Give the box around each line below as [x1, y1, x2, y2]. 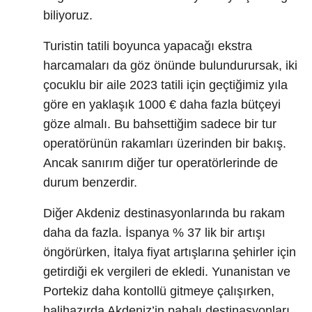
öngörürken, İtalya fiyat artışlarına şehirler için [43, 245, 296, 260]
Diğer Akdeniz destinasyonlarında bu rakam [43, 206, 285, 221]
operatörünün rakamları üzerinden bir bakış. [43, 136, 286, 151]
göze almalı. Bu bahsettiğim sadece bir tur [43, 117, 276, 132]
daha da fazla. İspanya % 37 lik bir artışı [43, 226, 265, 240]
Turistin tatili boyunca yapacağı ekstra [43, 39, 252, 54]
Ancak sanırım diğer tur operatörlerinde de [43, 156, 278, 171]
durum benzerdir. [43, 175, 137, 190]
